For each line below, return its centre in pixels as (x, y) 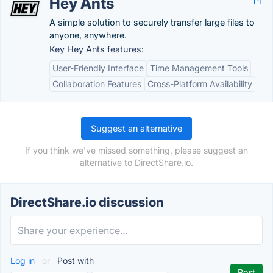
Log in (24, 261)
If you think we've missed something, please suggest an (136, 150)
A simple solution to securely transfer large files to (152, 22)
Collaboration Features (97, 84)
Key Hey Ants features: (97, 49)
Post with (74, 261)
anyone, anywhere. (88, 35)
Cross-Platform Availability (200, 84)
